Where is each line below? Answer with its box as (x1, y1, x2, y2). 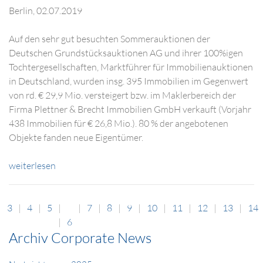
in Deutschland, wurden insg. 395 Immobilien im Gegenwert (9, 75, 248, 87)
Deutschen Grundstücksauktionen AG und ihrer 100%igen (9, 47, 243, 59)
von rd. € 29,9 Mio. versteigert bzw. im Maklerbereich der (9, 89, 236, 101)
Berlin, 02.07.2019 (9, 5, 82, 16)
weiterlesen (9, 160, 56, 171)
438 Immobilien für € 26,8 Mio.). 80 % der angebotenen (9, 117, 228, 129)
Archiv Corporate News (9, 229, 151, 247)
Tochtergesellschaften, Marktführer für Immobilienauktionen (9, 61, 253, 73)
